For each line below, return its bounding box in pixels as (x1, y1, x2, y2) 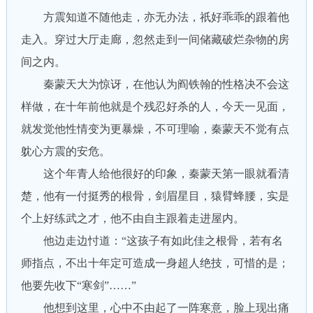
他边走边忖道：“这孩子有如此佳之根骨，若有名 (20, 235, 283, 247)
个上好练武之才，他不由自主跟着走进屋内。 (20, 212, 245, 224)
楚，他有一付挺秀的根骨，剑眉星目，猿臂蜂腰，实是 (20, 190, 289, 202)
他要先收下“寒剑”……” (20, 279, 136, 291)
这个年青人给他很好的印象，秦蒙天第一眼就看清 (20, 168, 289, 180)
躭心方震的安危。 (20, 145, 110, 157)
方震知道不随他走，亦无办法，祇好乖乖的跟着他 (20, 11, 289, 23)
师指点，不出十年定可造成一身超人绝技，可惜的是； (20, 257, 289, 269)
